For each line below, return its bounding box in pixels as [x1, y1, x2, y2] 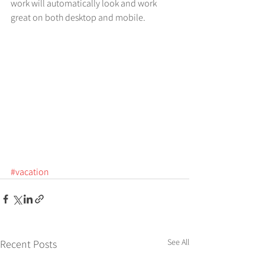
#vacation [11, 166, 49, 178]
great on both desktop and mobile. [11, 11, 146, 23]
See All [167, 237, 189, 248]
